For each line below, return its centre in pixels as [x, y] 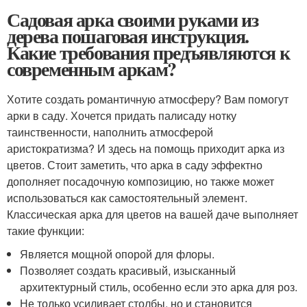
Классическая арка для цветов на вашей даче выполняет [152, 214]
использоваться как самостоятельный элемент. [127, 198]
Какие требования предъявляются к [148, 53]
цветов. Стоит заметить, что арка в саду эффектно [135, 165]
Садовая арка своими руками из [133, 20]
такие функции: [46, 231]
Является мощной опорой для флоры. [118, 254]
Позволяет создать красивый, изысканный [128, 271]
